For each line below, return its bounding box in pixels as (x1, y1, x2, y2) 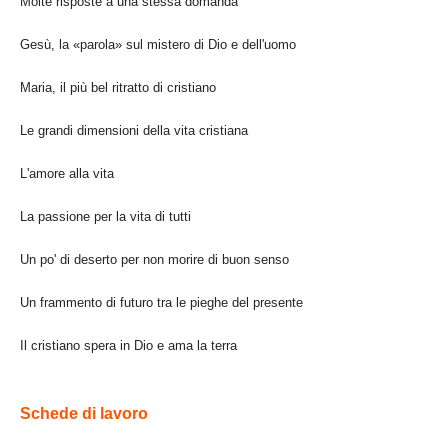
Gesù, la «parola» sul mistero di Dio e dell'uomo (20, 36, 296, 52)
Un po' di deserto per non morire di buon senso (20, 251, 289, 267)
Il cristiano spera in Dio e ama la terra (20, 337, 237, 353)
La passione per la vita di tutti (20, 208, 191, 224)
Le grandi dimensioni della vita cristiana (20, 122, 248, 138)
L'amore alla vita (20, 165, 114, 181)
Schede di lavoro (20, 404, 148, 422)
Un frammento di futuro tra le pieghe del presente (20, 294, 303, 310)
